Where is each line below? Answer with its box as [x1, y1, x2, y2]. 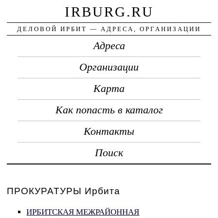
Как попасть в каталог [55, 104, 163, 116]
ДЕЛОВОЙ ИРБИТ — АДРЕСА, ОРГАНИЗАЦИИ [17, 25, 201, 33]
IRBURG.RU [64, 3, 154, 19]
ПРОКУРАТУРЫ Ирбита [7, 185, 121, 196]
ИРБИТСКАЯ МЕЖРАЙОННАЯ [26, 207, 140, 217]
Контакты [84, 125, 134, 137]
